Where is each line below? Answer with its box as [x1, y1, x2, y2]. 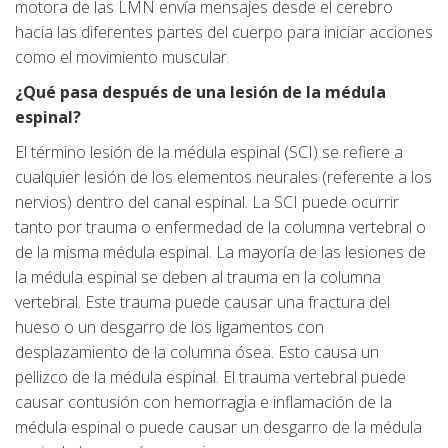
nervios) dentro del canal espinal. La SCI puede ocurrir [15, 191, 399, 214]
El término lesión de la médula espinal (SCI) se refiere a [15, 141, 403, 164]
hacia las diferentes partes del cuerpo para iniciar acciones [15, 21, 433, 44]
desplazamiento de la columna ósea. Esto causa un [15, 341, 379, 364]
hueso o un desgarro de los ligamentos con [15, 316, 324, 339]
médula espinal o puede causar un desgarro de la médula [15, 416, 422, 439]
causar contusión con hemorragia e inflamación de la [15, 391, 392, 414]
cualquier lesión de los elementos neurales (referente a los [15, 166, 432, 189]
